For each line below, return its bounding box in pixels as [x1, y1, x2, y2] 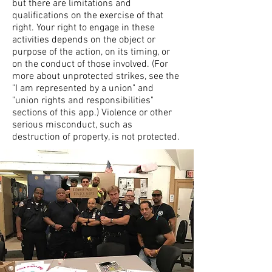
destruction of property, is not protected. [12, 131, 180, 143]
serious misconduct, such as [12, 119, 132, 131]
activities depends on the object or [12, 34, 155, 46]
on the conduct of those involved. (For [12, 58, 168, 70]
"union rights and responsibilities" [12, 95, 154, 107]
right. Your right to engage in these [12, 22, 155, 34]
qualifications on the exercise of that [12, 10, 163, 22]
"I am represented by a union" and [12, 83, 154, 95]
